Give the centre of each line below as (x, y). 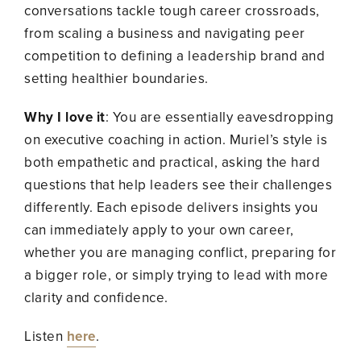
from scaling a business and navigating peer (165, 33)
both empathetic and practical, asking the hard (172, 162)
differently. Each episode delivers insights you (171, 207)
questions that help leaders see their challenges (178, 185)
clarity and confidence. (96, 297)
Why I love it (65, 117)
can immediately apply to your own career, (159, 230)
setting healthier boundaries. (116, 78)
